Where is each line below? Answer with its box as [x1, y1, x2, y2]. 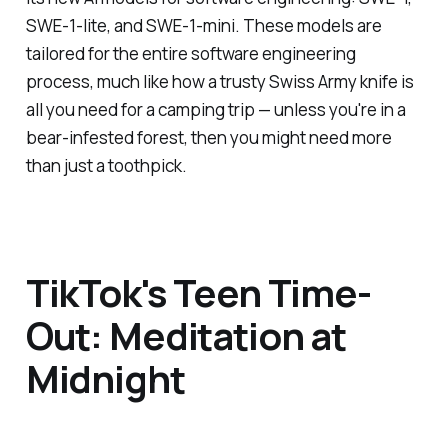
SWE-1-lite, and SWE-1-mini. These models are [25, 13, 382, 37]
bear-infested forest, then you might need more [25, 125, 392, 149]
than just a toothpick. [25, 153, 187, 177]
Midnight [25, 352, 185, 405]
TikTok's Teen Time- [25, 266, 371, 319]
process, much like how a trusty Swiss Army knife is [25, 69, 414, 93]
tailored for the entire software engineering [25, 41, 356, 65]
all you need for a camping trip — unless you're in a [25, 97, 406, 121]
